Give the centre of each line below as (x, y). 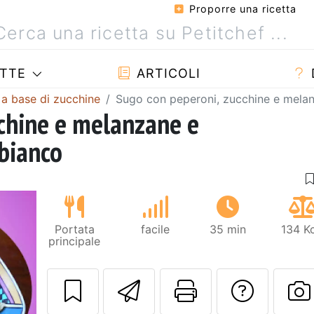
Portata (74, 229)
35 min (228, 229)
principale (75, 241)
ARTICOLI (166, 73)
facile (156, 229)
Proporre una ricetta (241, 9)
